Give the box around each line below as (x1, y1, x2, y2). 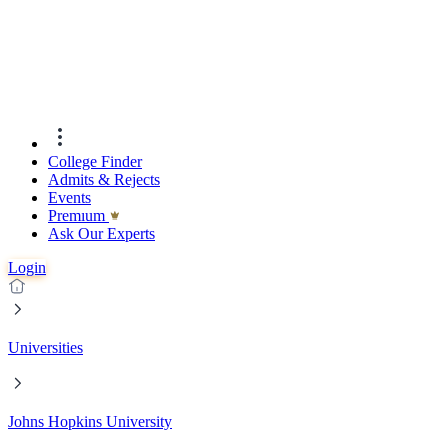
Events (48, 189, 91, 207)
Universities (8, 339, 83, 357)
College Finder (48, 153, 142, 171)
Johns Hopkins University (8, 413, 172, 431)
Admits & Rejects (48, 171, 160, 189)
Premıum (48, 207, 109, 225)
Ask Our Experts (48, 225, 155, 243)
